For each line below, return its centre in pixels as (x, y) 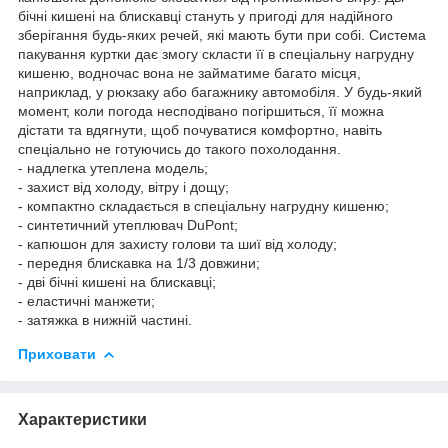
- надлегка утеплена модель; (113, 167)
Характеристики (82, 419)
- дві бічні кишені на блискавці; (117, 281)
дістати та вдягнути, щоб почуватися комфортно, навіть (200, 129)
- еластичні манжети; (86, 300)
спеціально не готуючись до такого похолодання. (179, 148)
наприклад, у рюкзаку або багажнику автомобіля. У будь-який (220, 91)
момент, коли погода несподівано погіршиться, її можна (201, 110)
